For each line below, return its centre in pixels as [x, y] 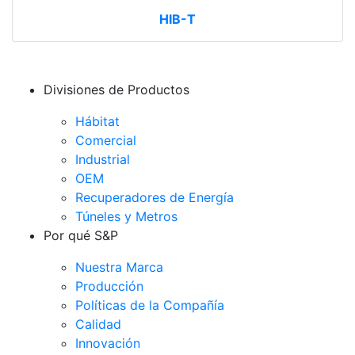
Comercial [106, 140]
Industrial [103, 159]
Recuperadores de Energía [155, 197]
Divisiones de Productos [116, 90]
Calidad [98, 324]
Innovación [108, 343]
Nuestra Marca [119, 267]
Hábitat [97, 121]
